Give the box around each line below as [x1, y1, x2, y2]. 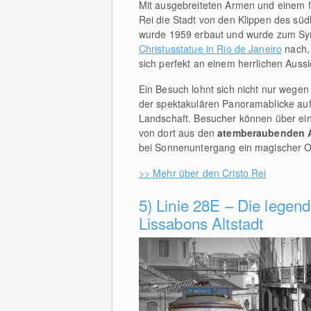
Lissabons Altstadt [138, 212, 264, 235]
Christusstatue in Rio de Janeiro [138, 42, 283, 56]
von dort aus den [138, 126, 218, 140]
